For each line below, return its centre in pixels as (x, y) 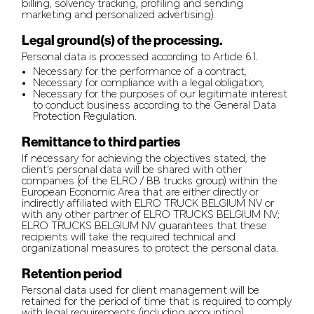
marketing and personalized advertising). (119, 15)
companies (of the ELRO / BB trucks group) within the (150, 182)
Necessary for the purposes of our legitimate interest (161, 95)
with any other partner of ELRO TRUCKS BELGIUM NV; (151, 215)
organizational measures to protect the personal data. (150, 249)
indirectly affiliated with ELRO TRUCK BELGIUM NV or (148, 204)
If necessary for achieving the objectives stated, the (144, 159)
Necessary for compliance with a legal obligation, (149, 83)
